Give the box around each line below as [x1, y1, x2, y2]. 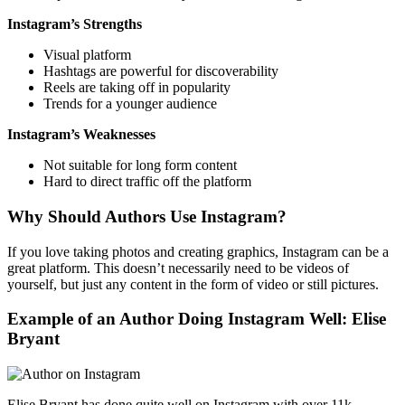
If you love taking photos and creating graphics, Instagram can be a [7, 243, 389, 259]
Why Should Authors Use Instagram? [7, 206, 287, 226]
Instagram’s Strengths [7, 16, 142, 33]
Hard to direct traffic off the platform [43, 174, 251, 190]
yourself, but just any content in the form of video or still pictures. [7, 276, 379, 292]
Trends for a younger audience [43, 96, 217, 112]
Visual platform [43, 47, 131, 63]
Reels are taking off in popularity [43, 80, 231, 96]
